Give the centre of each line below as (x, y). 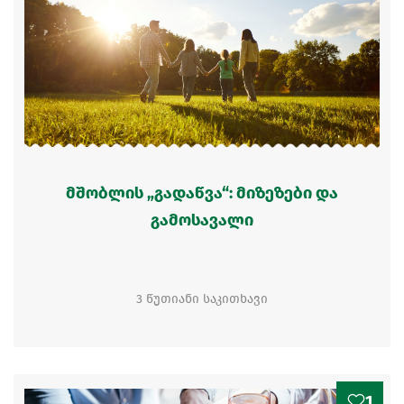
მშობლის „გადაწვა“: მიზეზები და (202, 193)
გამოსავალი (202, 220)
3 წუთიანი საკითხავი (202, 299)
